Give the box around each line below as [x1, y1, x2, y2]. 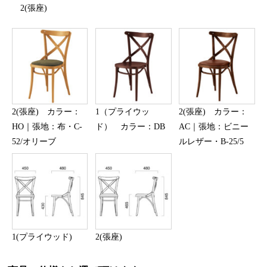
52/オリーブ [11, 136, 56, 146]
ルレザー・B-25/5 [179, 136, 244, 146]
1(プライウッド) [11, 231, 72, 241]
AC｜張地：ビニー [179, 121, 249, 131]
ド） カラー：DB [95, 121, 166, 131]
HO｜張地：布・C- [11, 121, 82, 131]
